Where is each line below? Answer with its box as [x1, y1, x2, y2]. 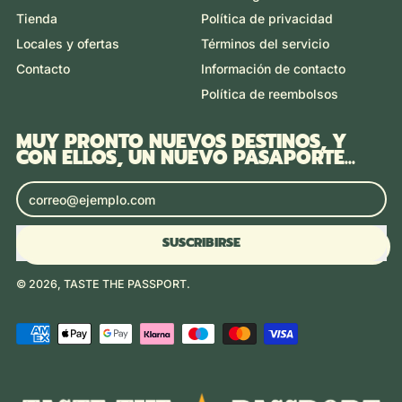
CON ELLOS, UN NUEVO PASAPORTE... [15, 143, 355, 172]
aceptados [14, 340, 79, 356]
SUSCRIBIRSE [162, 233, 240, 253]
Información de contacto [201, 60, 345, 76]
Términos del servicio [201, 36, 329, 51]
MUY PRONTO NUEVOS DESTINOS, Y [15, 127, 346, 156]
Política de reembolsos [201, 85, 338, 101]
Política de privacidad [201, 11, 333, 27]
